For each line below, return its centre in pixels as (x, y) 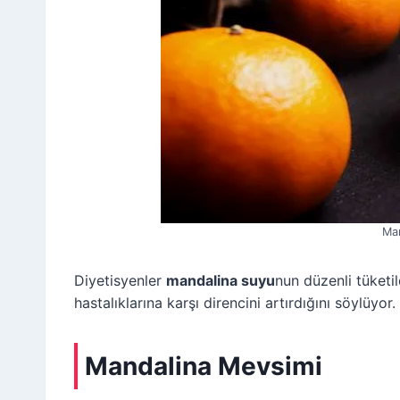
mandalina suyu (221, 280)
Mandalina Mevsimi (204, 366)
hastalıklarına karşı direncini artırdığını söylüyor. (235, 302)
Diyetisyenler (120, 280)
